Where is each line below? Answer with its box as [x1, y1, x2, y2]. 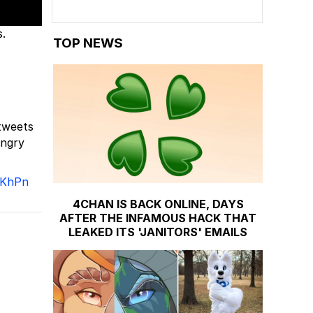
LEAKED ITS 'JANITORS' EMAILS [68, 224, 247, 239]
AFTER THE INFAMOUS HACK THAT [59, 210, 256, 225]
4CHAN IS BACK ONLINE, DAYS [72, 196, 244, 211]
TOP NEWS [53, 35, 123, 52]
